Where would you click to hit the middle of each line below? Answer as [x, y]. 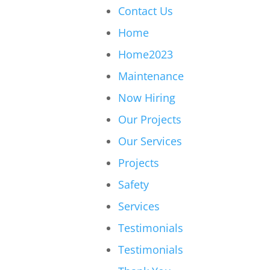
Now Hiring [147, 97]
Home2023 [146, 54]
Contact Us [146, 11]
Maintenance [151, 76]
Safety [133, 184]
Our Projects [150, 119]
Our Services [150, 141]
